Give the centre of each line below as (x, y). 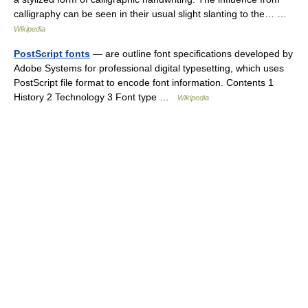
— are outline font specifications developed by (191, 54)
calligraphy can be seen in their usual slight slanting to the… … (153, 14)
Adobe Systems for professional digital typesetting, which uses (149, 68)
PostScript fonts (52, 54)
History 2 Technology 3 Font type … (96, 97)
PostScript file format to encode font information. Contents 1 (144, 82)
